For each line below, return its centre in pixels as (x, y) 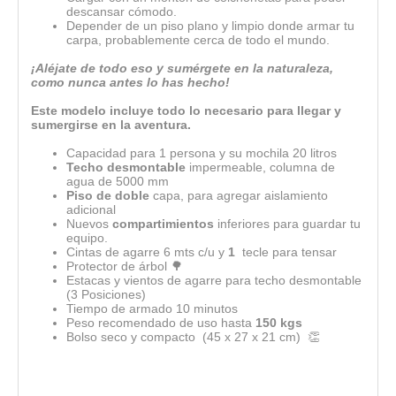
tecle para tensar (286, 251)
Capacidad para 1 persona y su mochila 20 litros (202, 152)
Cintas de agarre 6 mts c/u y (147, 251)
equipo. (87, 237)
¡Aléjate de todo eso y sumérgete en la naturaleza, (182, 68)
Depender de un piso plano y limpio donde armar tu (210, 25)
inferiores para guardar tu (287, 223)
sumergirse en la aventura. (111, 124)
